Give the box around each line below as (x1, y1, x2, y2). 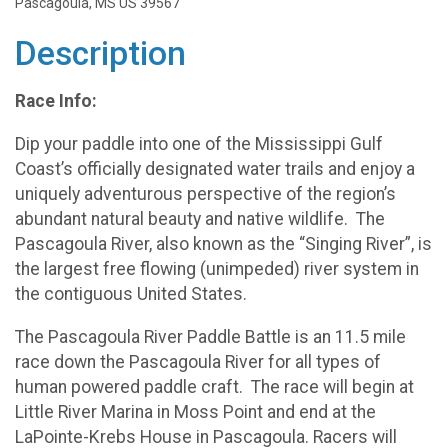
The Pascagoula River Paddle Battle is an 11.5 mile (15, 326, 406, 347)
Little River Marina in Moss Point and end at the (15, 401, 376, 422)
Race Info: (15, 91, 97, 112)
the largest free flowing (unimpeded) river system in (15, 258, 419, 279)
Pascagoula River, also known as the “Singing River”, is (15, 233, 432, 254)
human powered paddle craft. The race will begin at (15, 376, 414, 397)
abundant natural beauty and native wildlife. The (15, 208, 385, 229)
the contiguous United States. (15, 283, 251, 304)
